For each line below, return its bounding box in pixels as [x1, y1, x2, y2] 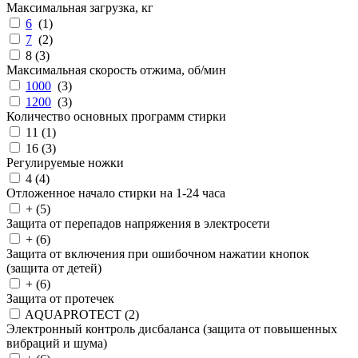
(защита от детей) [6, 261, 101, 275]
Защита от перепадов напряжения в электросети [6, 217, 270, 230]
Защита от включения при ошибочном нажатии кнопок [6, 247, 309, 261]
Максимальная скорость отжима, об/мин [6, 63, 226, 77]
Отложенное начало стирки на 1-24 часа [6, 186, 225, 200]
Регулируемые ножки [6, 156, 124, 169]
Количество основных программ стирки [6, 109, 226, 123]
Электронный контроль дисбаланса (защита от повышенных [6, 322, 337, 336]
